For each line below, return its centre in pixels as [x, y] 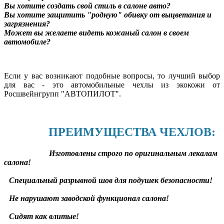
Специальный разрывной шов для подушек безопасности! [111, 180]
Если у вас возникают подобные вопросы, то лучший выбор [112, 75]
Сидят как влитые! [44, 216]
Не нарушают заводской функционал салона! [89, 198]
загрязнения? [27, 23]
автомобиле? [27, 41]
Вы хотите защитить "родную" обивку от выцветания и [108, 14]
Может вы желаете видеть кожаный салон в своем [96, 32]
